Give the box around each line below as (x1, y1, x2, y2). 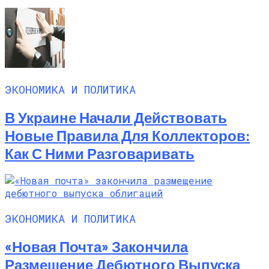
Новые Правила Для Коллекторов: (5, 126, 250, 144)
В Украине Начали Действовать (5, 108, 227, 126)
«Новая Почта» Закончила (5, 238, 188, 256)
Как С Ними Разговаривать (5, 144, 195, 162)
